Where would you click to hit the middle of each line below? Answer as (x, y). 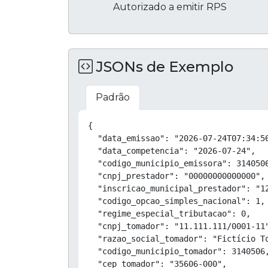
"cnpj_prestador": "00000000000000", (176, 176)
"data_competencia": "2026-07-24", (172, 150)
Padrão (113, 97)
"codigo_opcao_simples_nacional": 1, (176, 201)
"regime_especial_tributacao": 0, (169, 213)
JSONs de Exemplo (163, 66)
